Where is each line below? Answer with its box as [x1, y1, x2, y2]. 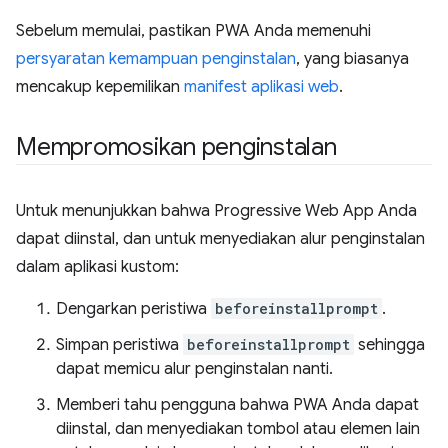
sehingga [354, 334, 425, 355]
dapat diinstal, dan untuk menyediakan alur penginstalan [16, 228, 425, 249]
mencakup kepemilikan [16, 76, 184, 97]
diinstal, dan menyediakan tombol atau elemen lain [56, 418, 420, 439]
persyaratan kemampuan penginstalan [16, 48, 296, 69]
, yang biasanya [296, 48, 409, 69]
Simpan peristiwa [56, 334, 183, 355]
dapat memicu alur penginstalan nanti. [56, 358, 333, 379]
